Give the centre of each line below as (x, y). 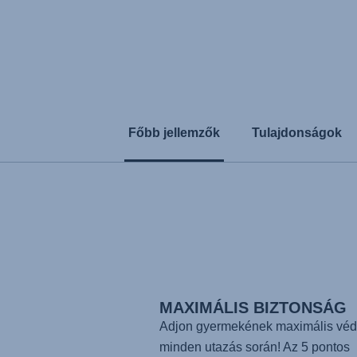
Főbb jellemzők (174, 133)
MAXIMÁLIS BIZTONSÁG (253, 308)
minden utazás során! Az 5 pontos (254, 347)
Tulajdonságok (297, 133)
